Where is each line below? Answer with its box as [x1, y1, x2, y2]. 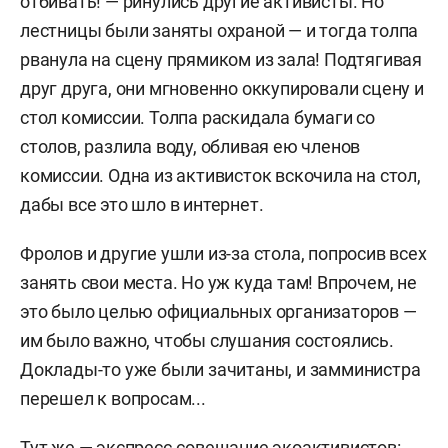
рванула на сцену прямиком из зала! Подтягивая [20, 49, 422, 70]
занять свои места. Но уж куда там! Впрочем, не [20, 272, 417, 293]
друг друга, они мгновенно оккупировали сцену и [20, 78, 424, 99]
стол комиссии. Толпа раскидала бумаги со [20, 107, 375, 128]
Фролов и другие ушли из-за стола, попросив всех [20, 243, 427, 264]
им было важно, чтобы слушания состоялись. [20, 330, 394, 351]
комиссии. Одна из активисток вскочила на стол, [20, 165, 421, 186]
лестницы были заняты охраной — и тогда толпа [20, 20, 419, 41]
